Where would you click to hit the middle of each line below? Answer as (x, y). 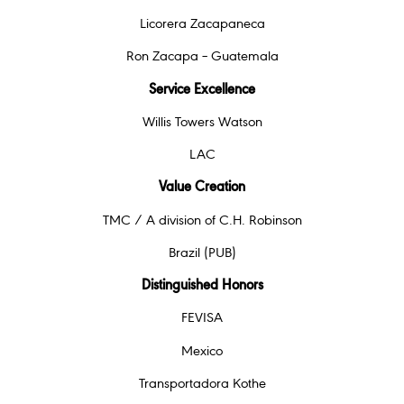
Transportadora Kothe (202, 384)
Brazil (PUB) (202, 253)
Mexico (202, 351)
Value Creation (202, 188)
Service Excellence (202, 90)
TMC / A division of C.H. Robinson (202, 220)
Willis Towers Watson (202, 122)
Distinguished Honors (202, 286)
